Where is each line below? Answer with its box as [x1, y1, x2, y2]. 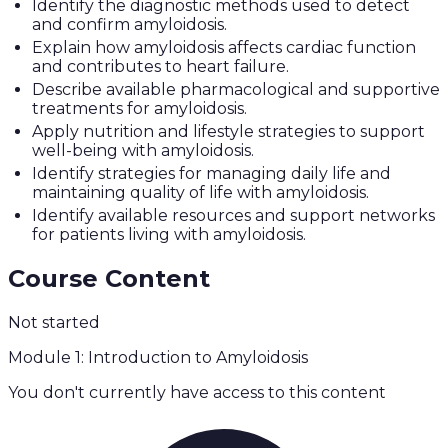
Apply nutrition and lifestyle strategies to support [32, 122, 425, 142]
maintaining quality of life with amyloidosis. [32, 183, 369, 203]
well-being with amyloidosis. [32, 141, 254, 161]
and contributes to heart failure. [32, 57, 289, 77]
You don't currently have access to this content [8, 383, 386, 403]
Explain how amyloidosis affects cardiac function [32, 38, 416, 58]
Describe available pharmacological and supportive [32, 80, 440, 100]
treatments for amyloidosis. [32, 99, 247, 119]
